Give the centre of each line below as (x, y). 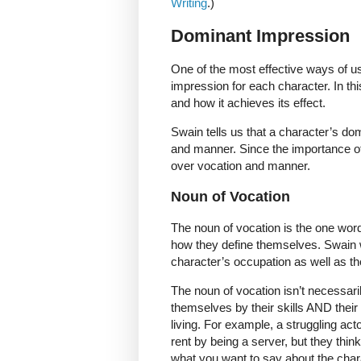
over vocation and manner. (241, 166)
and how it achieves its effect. (248, 102)
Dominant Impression (260, 35)
